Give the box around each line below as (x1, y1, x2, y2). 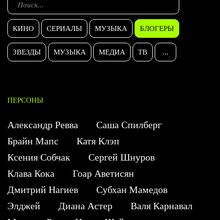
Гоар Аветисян (73, 167, 134, 179)
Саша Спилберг (96, 119, 162, 130)
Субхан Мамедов (96, 184, 167, 195)
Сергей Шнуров (88, 151, 155, 163)
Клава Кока (7, 167, 55, 179)
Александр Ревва (7, 119, 78, 130)
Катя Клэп (77, 135, 119, 146)
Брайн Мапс (7, 135, 58, 146)
